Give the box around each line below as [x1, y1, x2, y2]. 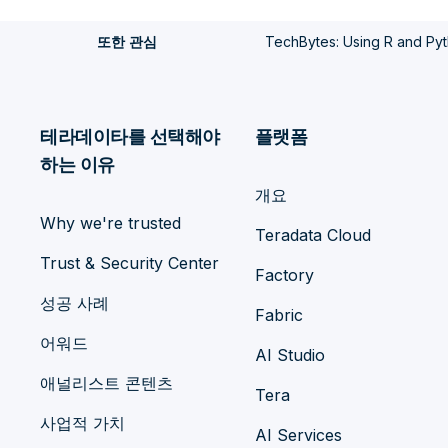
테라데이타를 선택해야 [40, 126, 220, 148]
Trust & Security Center [40, 253, 219, 274]
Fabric [254, 305, 303, 326]
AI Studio [254, 345, 325, 366]
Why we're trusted [40, 213, 181, 234]
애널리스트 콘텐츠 [40, 373, 173, 394]
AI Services [254, 425, 342, 446]
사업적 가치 [40, 413, 125, 434]
